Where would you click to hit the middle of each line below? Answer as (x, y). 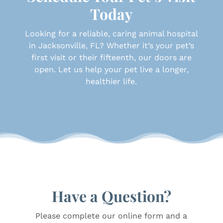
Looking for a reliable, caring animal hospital (111, 33)
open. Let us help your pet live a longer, (111, 69)
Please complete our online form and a (111, 216)
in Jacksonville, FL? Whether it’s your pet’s (111, 45)
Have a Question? (111, 196)
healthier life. (111, 81)
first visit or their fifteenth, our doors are (111, 57)
